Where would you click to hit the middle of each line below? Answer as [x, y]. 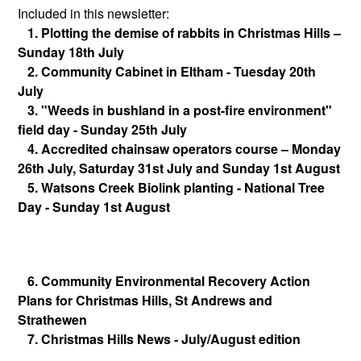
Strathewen [52, 320]
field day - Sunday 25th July [102, 129]
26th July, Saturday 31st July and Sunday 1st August [179, 168]
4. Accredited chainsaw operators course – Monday [179, 148]
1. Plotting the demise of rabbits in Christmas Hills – [183, 32]
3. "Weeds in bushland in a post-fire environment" [175, 110]
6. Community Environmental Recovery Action [164, 281]
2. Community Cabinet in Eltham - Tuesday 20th [167, 71]
